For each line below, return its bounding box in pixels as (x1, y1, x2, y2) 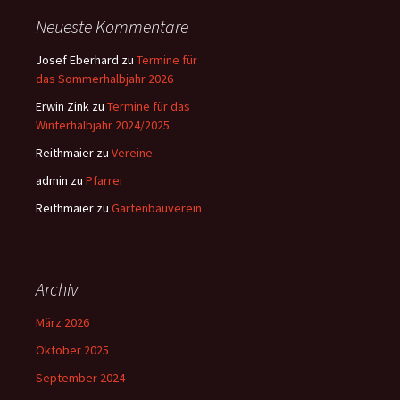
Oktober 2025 (36, 342, 109, 358)
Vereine (112, 145, 153, 161)
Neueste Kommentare (36, 15, 188, 37)
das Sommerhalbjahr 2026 (36, 71, 173, 87)
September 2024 (36, 370, 125, 386)
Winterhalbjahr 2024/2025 (36, 117, 170, 133)
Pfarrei (86, 172, 122, 188)
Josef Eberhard (36, 52, 119, 68)
